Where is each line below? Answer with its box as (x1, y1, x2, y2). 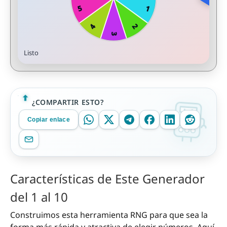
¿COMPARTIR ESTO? (32, 97, 104, 107)
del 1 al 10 (10, 188, 68, 206)
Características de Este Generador (10, 170, 205, 187)
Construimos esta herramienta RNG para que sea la (10, 209, 208, 221)
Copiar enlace (27, 116, 70, 123)
